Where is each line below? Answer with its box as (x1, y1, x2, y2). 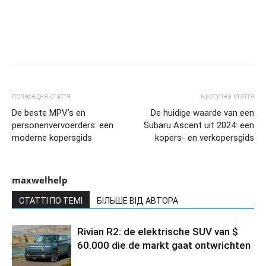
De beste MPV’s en (12, 107, 85, 119)
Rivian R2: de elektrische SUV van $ (77, 226, 238, 238)
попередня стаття (12, 92, 71, 101)
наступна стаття (201, 92, 254, 101)
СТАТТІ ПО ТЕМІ (19, 196, 83, 206)
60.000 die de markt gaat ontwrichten (77, 239, 251, 252)
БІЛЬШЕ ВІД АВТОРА (97, 196, 178, 206)
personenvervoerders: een (12, 120, 113, 131)
